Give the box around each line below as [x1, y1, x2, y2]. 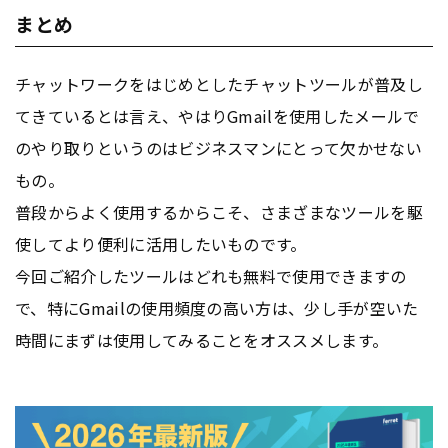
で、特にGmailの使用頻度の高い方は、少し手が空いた [15, 296, 419, 321]
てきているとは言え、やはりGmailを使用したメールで [15, 104, 420, 129]
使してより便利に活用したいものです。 [15, 232, 307, 257]
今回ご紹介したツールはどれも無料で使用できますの [15, 264, 407, 289]
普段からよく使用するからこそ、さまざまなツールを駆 [15, 200, 423, 225]
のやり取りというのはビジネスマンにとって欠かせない [15, 136, 422, 161]
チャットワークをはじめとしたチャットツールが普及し [15, 72, 424, 97]
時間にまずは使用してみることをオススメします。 [15, 328, 389, 353]
